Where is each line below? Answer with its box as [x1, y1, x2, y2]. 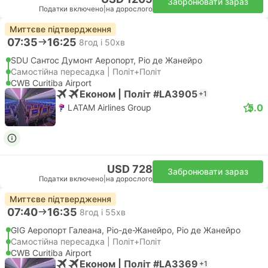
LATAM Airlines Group [68, 102, 151, 112]
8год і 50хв [79, 36, 125, 47]
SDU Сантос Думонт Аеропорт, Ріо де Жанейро [11, 55, 202, 65]
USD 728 [107, 163, 153, 175]
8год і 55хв [80, 206, 126, 217]
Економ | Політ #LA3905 [80, 87, 197, 100]
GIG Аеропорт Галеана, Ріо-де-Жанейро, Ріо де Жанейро [11, 225, 240, 235]
